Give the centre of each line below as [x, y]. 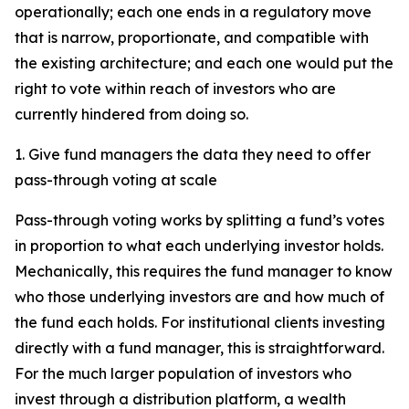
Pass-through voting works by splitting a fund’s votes [199, 220]
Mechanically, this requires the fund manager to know [204, 271]
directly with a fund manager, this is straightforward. [199, 348]
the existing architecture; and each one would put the [204, 63]
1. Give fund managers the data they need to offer [193, 154]
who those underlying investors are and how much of [199, 297]
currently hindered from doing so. [131, 114]
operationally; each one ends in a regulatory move [193, 12]
